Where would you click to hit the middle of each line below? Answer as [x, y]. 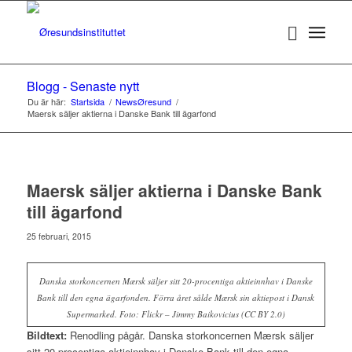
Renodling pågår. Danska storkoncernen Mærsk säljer [190, 335]
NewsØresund [143, 101]
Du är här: [46, 101]
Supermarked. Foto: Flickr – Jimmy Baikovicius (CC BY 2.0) [176, 314]
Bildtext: [46, 335]
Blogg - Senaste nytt [82, 86]
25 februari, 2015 [59, 236]
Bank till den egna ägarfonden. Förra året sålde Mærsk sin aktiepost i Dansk [176, 298]
